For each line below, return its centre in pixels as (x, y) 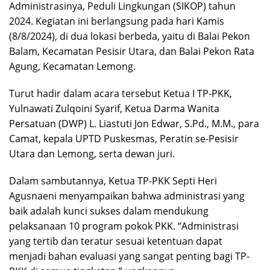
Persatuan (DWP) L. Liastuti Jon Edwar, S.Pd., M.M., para (134, 124)
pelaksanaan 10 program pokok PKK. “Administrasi (124, 226)
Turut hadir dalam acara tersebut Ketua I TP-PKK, (121, 94)
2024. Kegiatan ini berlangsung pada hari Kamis (117, 21)
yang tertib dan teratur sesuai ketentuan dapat (116, 241)
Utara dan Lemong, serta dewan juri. (92, 154)
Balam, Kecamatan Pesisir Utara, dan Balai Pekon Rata (132, 52)
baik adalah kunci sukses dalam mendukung (109, 211)
